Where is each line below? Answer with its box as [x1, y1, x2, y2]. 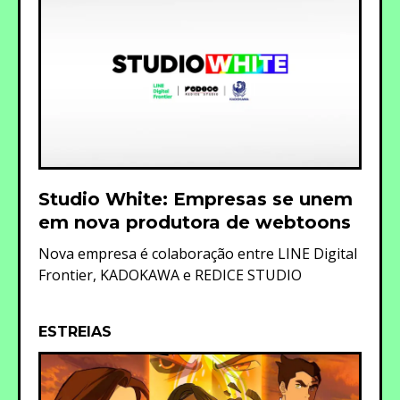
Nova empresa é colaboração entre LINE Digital [38, 244, 357, 264]
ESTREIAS [38, 323, 112, 341]
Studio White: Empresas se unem [38, 188, 353, 211]
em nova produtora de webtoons [38, 212, 351, 234]
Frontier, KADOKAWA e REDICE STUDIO [38, 265, 302, 286]
